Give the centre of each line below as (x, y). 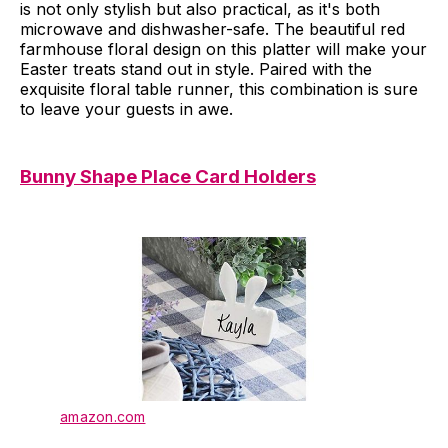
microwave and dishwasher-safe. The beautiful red (212, 28)
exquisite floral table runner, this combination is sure (219, 88)
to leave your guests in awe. (126, 108)
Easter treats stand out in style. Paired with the (196, 68)
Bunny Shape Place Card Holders (168, 176)
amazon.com (103, 417)
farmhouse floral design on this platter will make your (223, 48)
